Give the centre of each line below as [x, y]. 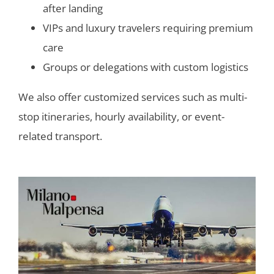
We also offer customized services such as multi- [132, 97]
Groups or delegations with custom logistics [145, 67]
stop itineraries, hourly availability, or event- [121, 116]
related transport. [60, 136]
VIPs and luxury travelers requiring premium [148, 28]
